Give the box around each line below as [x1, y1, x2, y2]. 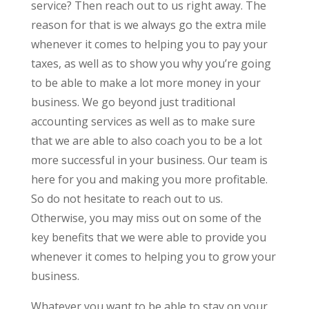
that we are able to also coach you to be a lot [30, 132, 262, 148]
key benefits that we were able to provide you [30, 229, 266, 245]
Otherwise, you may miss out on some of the [30, 210, 261, 226]
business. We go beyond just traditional [30, 94, 235, 110]
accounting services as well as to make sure [30, 113, 255, 129]
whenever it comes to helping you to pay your [30, 36, 268, 52]
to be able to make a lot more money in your [30, 74, 261, 90]
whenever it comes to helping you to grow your [30, 248, 276, 264]
